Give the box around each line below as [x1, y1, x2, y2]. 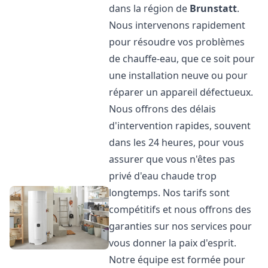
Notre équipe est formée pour [109, 253, 246, 266]
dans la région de [109, 2, 190, 15]
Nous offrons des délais [109, 102, 217, 115]
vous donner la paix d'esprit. [109, 236, 237, 249]
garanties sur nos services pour [109, 220, 252, 233]
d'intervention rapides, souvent [109, 119, 251, 132]
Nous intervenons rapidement [109, 19, 246, 32]
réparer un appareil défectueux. [109, 86, 254, 99]
